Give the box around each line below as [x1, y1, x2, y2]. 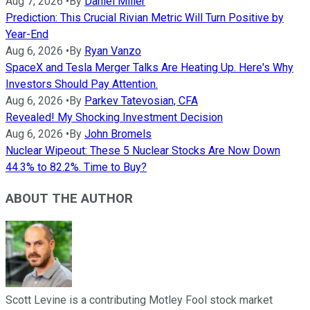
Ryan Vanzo [84, 44, 141, 57]
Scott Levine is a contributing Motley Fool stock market [6, 293, 273, 307]
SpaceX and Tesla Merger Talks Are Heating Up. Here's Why [6, 60, 293, 74]
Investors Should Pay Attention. [6, 77, 158, 91]
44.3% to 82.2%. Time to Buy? [6, 160, 147, 174]
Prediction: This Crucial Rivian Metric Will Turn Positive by [6, 10, 284, 24]
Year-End [6, 27, 48, 41]
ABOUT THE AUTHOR [6, 190, 133, 206]
